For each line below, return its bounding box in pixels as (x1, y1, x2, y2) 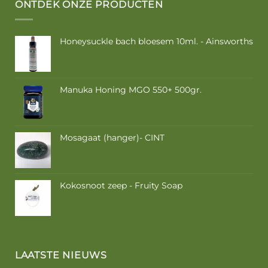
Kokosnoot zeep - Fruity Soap (59, 180, 182, 191)
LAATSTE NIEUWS (14, 249, 107, 261)
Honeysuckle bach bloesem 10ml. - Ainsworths (59, 36, 253, 47)
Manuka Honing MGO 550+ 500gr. (59, 84, 202, 96)
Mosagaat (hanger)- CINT (59, 132, 165, 144)
